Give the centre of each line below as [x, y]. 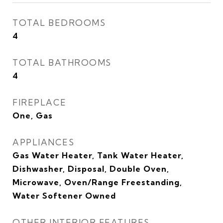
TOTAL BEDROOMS [59, 23]
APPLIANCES [43, 142]
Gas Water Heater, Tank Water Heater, [98, 155]
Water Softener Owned [64, 196]
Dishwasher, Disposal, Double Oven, [91, 169]
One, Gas [33, 115]
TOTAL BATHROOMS [62, 62]
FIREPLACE [40, 102]
